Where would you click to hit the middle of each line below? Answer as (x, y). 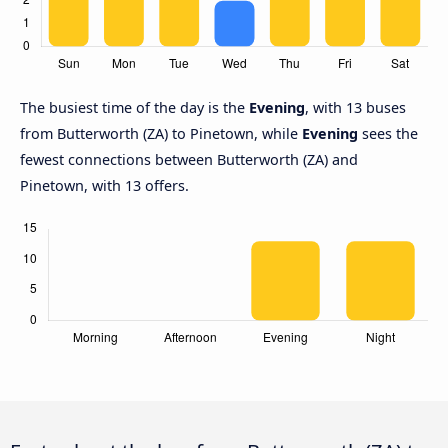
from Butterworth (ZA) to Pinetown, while (161, 134)
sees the (388, 134)
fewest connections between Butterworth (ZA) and (189, 160)
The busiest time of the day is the (134, 108)
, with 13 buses (355, 108)
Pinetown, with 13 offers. (104, 186)
